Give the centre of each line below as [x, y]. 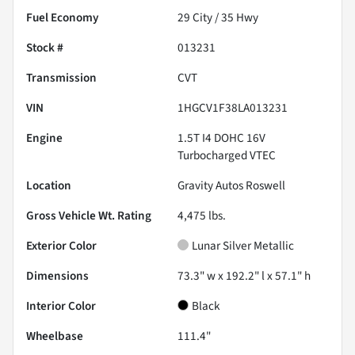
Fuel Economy [63, 18]
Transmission [61, 78]
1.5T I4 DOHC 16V [221, 138]
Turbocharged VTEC [227, 156]
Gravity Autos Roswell [231, 186]
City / [206, 18]
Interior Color [61, 306]
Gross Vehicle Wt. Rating [89, 216]
